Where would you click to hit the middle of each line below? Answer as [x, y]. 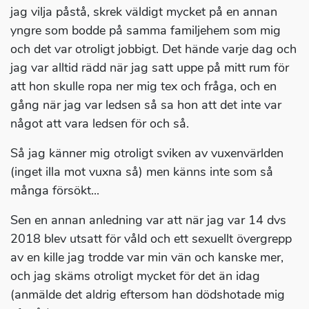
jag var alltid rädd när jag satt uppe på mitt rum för [150, 68]
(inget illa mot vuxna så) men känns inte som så [142, 172]
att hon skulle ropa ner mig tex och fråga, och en [143, 87]
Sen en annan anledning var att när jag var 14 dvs [148, 220]
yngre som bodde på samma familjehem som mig [146, 31]
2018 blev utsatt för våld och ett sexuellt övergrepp [151, 239]
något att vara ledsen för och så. [100, 124]
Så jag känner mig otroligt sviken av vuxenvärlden [147, 153]
